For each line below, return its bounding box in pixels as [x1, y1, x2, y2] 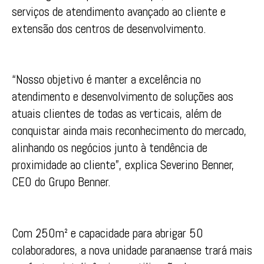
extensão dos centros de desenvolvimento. [12, 20, 206, 37]
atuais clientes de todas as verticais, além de [12, 105, 222, 122]
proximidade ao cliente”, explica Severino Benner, [12, 157, 235, 173]
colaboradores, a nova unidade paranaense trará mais [12, 242, 252, 259]
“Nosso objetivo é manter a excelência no [12, 71, 201, 88]
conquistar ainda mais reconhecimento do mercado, [12, 123, 247, 139]
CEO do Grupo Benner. [12, 174, 111, 190]
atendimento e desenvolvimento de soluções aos [12, 88, 233, 105]
